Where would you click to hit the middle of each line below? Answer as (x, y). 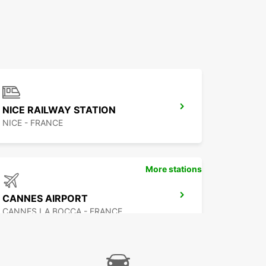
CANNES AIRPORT (45, 199)
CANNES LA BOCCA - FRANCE (62, 211)
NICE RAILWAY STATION (59, 110)
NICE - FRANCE (33, 123)
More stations (174, 169)
